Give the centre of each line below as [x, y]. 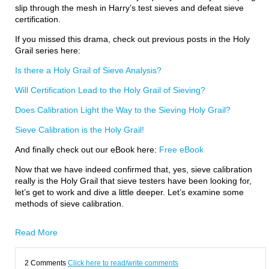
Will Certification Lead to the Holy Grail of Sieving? [110, 90]
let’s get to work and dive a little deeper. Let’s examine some [129, 192]
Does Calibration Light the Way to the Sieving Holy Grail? [123, 110]
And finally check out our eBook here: [87, 150]
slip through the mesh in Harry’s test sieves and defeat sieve [129, 8]
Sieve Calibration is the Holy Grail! [80, 130]
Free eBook [181, 150]
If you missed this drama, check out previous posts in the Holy [132, 39]
